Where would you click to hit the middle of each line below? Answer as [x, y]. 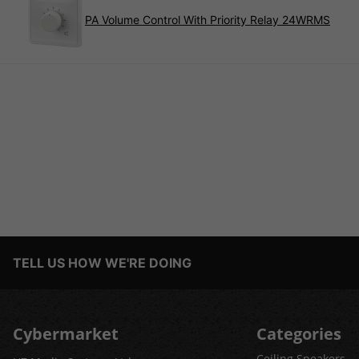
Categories [299, 334]
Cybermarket [66, 334]
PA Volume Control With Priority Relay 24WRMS [208, 19]
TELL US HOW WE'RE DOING [102, 263]
